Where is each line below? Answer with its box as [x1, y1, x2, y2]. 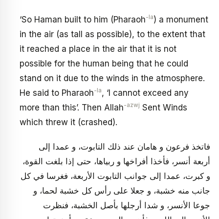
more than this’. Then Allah [20, 103, 124, 113]
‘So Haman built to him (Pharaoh [20, 15, 146, 25]
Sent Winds [140, 103, 187, 113]
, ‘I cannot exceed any [102, 88, 189, 98]
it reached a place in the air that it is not [20, 44, 176, 54]
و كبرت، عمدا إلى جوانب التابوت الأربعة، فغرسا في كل [21, 171, 210, 181]
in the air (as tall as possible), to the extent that [20, 29, 205, 40]
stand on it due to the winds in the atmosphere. [20, 73, 205, 84]
